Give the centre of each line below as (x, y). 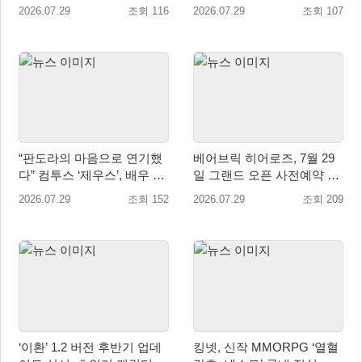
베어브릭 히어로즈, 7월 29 (264, 158)
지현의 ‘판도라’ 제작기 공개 (93, 192)
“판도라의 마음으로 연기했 (90, 158)
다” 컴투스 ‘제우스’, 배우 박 (28, 175)
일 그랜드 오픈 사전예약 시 (266, 175)
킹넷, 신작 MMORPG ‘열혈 (266, 347)
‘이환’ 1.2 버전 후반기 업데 (35, 347)
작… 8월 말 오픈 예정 (251, 192)
